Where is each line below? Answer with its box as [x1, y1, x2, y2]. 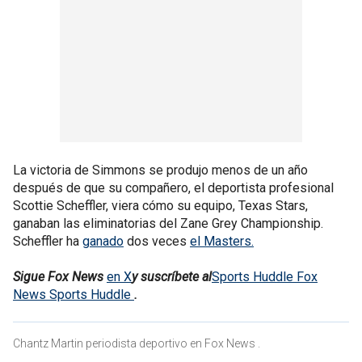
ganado [82, 233, 124, 249]
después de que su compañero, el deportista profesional [13, 179, 334, 196]
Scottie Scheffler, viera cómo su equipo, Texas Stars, [13, 197, 308, 213]
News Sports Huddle [13, 286, 134, 302]
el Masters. [190, 233, 254, 249]
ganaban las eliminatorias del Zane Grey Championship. [13, 215, 323, 231]
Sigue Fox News [13, 268, 107, 284]
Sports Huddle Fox [212, 268, 318, 284]
